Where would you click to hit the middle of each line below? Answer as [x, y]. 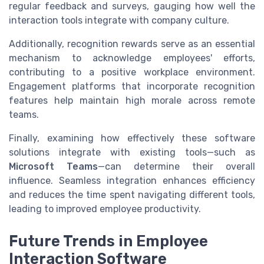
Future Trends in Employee [108, 241]
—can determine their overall [176, 167]
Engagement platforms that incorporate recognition [132, 87]
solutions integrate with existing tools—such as [132, 153]
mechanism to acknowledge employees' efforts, [132, 58]
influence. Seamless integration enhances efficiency [132, 181]
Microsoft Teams [53, 167]
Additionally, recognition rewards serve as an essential [132, 44]
